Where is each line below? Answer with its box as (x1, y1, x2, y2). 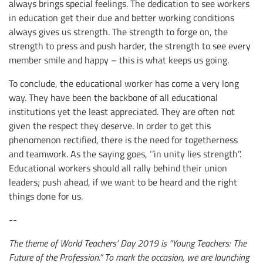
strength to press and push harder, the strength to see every (9, 39, 251, 53)
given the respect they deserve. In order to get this (9, 119, 211, 133)
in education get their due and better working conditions (9, 11, 234, 25)
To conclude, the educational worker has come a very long (9, 77, 239, 90)
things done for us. (9, 190, 83, 203)
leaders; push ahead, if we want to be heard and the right (9, 176, 237, 189)
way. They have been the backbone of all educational (9, 91, 218, 104)
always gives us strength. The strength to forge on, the (9, 25, 228, 39)
